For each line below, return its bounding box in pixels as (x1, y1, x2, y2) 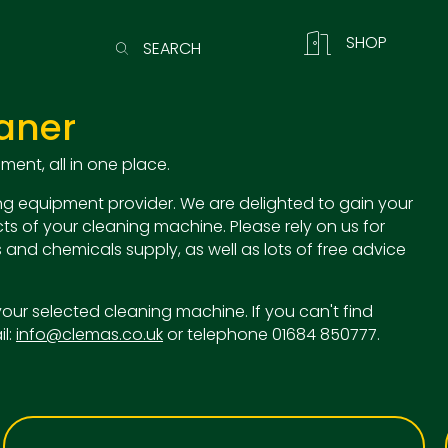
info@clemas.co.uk (16, 323, 163, 347)
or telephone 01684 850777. (163, 323, 380, 347)
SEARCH (143, 36, 202, 60)
